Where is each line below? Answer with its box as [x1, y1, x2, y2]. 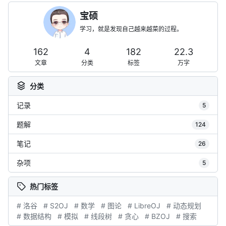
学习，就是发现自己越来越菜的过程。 [80, 25, 183, 33]
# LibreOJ [128, 201, 160, 210]
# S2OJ [43, 201, 68, 210]
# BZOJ [145, 212, 170, 220]
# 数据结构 [17, 212, 51, 220]
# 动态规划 [166, 201, 201, 210]
